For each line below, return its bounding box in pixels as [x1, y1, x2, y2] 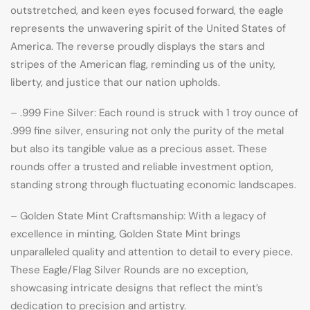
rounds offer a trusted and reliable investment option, [10, 160, 273, 174]
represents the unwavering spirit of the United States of [10, 21, 286, 35]
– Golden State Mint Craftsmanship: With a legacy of [10, 209, 266, 224]
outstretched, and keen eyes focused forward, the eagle [10, 3, 284, 17]
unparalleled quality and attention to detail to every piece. [10, 245, 293, 259]
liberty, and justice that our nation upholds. [10, 75, 220, 89]
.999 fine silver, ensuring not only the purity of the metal [10, 124, 284, 138]
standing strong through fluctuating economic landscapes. [10, 178, 296, 192]
